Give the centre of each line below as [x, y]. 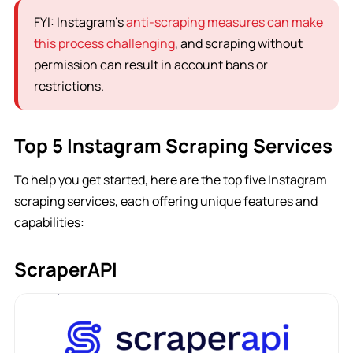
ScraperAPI [65, 269]
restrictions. [69, 86]
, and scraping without [238, 43]
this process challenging [104, 43]
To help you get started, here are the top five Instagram [170, 180]
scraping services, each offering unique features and [165, 201]
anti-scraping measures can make [224, 22]
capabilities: [49, 222]
